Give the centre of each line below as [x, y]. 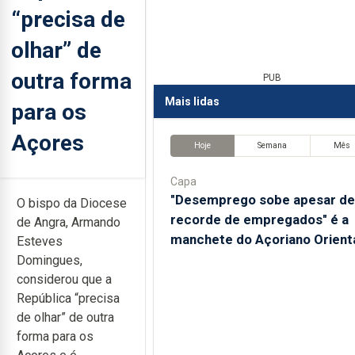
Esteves [40, 241]
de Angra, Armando [69, 222]
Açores [48, 143]
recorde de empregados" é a [259, 219]
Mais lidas [192, 101]
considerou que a [64, 279]
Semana [272, 146]
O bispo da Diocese [72, 203]
